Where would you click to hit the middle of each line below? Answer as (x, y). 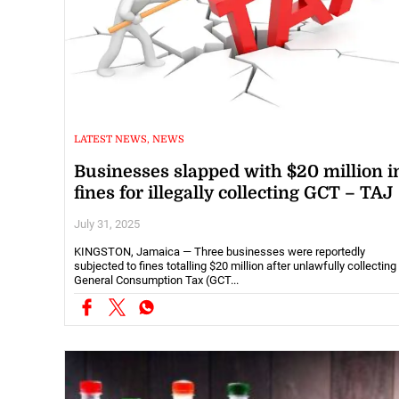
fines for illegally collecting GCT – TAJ (233, 193)
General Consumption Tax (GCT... (156, 280)
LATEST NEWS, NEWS (129, 139)
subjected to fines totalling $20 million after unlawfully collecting (235, 265)
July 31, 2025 (107, 224)
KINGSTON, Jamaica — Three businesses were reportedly (220, 251)
